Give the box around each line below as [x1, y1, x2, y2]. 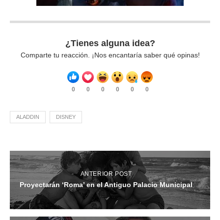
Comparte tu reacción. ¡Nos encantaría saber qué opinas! [20, 51, 200, 59]
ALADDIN [16, 114, 39, 120]
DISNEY [56, 114, 76, 120]
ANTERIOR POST [80, 170, 132, 178]
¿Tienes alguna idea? [65, 38, 155, 49]
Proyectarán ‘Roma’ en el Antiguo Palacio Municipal [20, 181, 192, 189]
